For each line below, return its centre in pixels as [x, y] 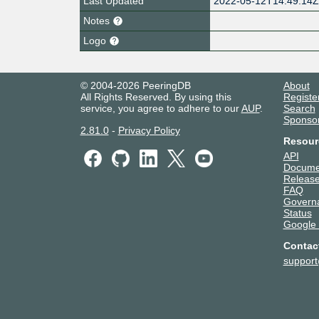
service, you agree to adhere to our [161, 108]
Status [297, 213]
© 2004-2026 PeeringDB [135, 85]
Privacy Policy [149, 130]
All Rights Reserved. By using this [156, 96]
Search [299, 108]
